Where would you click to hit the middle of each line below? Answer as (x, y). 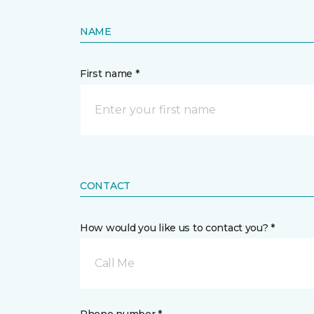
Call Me (115, 263)
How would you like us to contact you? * (178, 228)
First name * (110, 74)
